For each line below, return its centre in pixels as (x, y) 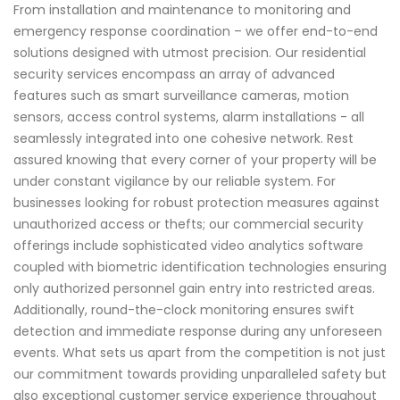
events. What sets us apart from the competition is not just (200, 352)
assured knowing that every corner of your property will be (195, 159)
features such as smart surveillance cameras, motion (181, 95)
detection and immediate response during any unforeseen (198, 331)
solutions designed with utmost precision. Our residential (190, 52)
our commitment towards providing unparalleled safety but (200, 374)
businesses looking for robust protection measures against (196, 202)
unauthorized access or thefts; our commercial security (188, 224)
